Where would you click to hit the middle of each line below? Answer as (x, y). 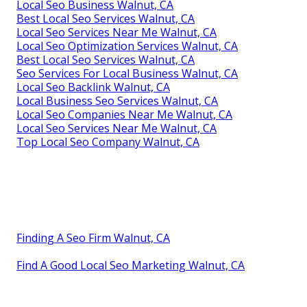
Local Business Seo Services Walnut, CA (117, 100)
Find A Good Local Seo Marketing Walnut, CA (131, 265)
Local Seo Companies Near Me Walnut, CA (124, 114)
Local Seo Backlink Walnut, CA (93, 87)
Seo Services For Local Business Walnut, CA (127, 73)
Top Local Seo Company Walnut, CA (108, 142)
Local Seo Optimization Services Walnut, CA (127, 46)
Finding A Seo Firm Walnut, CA (93, 237)
